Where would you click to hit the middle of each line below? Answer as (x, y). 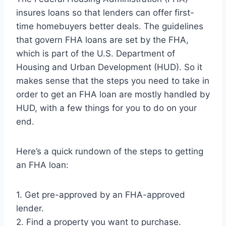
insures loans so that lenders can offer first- (105, 13)
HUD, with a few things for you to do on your (106, 108)
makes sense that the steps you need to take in (113, 81)
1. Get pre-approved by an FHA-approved (101, 195)
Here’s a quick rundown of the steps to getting (110, 152)
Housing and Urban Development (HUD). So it (109, 67)
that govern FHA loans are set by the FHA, (102, 40)
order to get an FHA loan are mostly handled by (113, 95)
